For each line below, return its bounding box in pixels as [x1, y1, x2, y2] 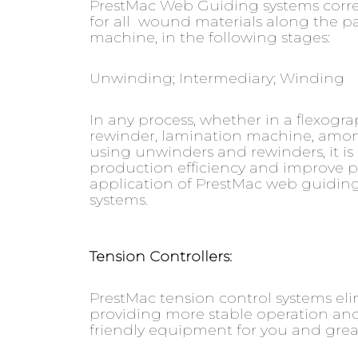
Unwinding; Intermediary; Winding [89, 70, 344, 87]
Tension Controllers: [89, 248, 232, 265]
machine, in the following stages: [89, 28, 330, 46]
